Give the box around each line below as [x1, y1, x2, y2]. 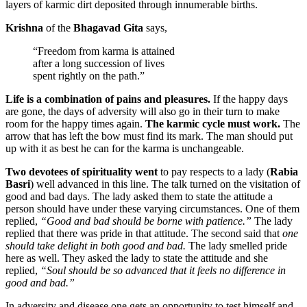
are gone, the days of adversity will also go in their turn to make [5, 105, 280, 117]
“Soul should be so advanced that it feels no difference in [40, 264, 286, 276]
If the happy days [210, 93, 288, 105]
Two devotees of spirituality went [5, 165, 158, 177]
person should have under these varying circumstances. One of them [5, 202, 299, 214]
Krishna [5, 21, 43, 34]
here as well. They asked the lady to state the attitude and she [5, 251, 268, 264]
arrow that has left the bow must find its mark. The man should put [5, 130, 293, 142]
